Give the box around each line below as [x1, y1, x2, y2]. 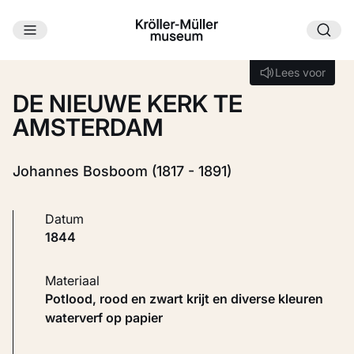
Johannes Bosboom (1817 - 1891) [13, 163, 232, 180]
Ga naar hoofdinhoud [44, 36, 173, 52]
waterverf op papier [45, 310, 163, 326]
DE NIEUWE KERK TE [13, 89, 243, 119]
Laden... [145, 60, 190, 78]
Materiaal [56, 273, 100, 289]
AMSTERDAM [13, 113, 164, 142]
